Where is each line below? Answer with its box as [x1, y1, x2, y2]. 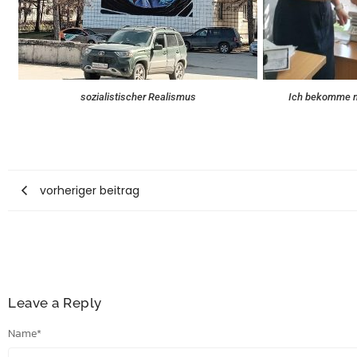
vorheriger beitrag [40, 182, 139, 198]
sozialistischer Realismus [80, 91, 196, 104]
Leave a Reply [8, 295, 102, 312]
